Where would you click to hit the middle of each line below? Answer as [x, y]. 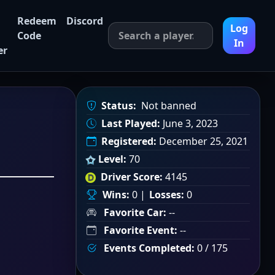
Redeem [37, 21]
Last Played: [131, 123]
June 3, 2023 [189, 123]
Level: [112, 159]
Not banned [169, 106]
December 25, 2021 [202, 141]
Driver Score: [132, 177]
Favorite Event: [141, 230]
